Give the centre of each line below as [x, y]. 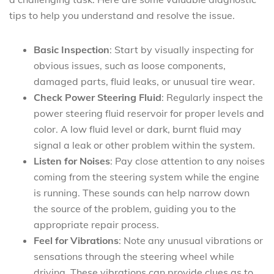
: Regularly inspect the [212, 97]
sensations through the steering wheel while [134, 256]
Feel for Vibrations [76, 240]
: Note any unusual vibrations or [191, 240]
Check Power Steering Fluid [98, 97]
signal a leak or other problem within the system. [144, 145]
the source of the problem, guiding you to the [135, 209]
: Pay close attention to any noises [187, 161]
